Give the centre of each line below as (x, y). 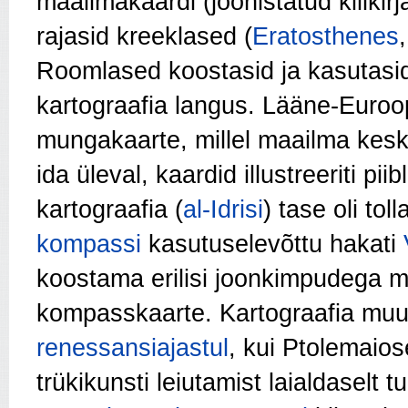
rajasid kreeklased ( (144, 36)
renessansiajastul (133, 348)
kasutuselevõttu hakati (272, 244)
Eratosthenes (326, 36)
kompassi (89, 244)
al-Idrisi (223, 209)
